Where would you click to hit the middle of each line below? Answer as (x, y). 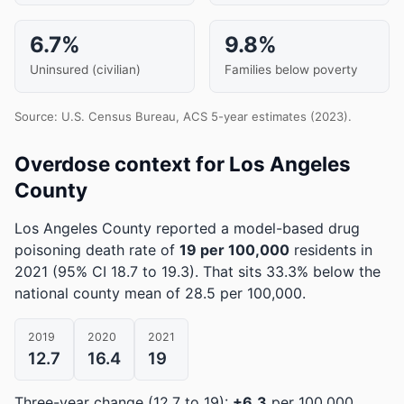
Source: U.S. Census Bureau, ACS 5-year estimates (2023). (183, 116)
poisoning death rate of (97, 250)
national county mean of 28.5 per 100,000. (160, 293)
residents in (331, 250)
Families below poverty (291, 69)
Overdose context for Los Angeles (183, 164)
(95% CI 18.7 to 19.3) (124, 271)
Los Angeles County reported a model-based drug (187, 228)
